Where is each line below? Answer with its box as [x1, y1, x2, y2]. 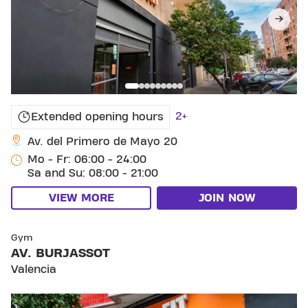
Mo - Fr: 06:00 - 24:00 [27, 153, 146, 165]
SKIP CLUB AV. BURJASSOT [80, 221, 166, 232]
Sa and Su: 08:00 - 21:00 [27, 167, 158, 179]
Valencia [11, 263, 56, 275]
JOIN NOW [199, 192, 255, 203]
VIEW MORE [48, 192, 114, 203]
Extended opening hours [31, 111, 164, 122]
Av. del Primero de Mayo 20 [27, 135, 177, 147]
